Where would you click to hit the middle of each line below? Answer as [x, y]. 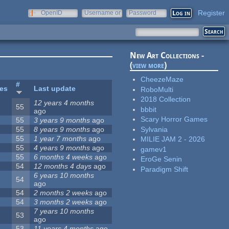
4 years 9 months [62, 148]
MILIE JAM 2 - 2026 [173, 139]
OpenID [52, 13]
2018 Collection [166, 99]
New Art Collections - [167, 56]
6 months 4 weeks [63, 157]
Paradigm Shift [165, 169]
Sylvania [154, 129]
